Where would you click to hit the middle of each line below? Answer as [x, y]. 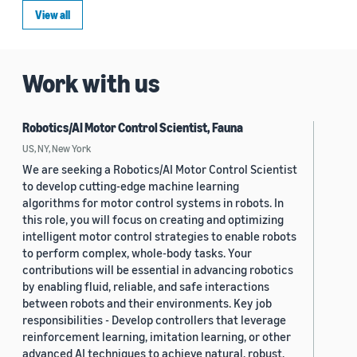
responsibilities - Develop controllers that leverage [154, 320]
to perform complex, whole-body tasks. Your [137, 253]
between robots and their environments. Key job [147, 303]
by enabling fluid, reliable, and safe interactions [146, 286]
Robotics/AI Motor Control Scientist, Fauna [133, 128]
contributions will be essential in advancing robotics [158, 270]
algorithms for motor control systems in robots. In [153, 203]
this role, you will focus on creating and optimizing [153, 220]
